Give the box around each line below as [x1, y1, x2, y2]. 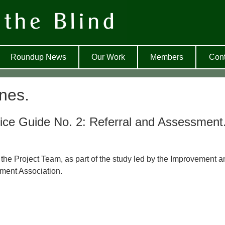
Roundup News [10, 53, 66, 61]
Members [150, 53, 184, 61]
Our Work [91, 53, 126, 61]
